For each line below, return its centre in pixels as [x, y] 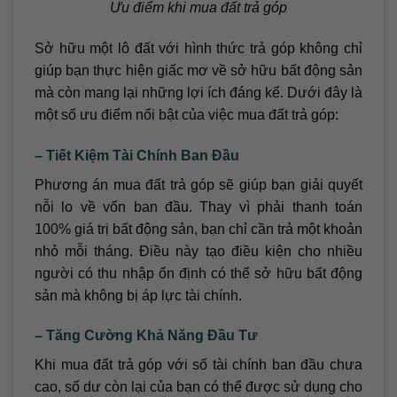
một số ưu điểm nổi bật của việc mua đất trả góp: [187, 114]
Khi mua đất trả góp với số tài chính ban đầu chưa [198, 365]
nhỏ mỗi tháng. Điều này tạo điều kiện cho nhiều [198, 251]
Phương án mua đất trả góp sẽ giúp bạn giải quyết [198, 184]
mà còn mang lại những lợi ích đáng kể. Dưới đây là [198, 92]
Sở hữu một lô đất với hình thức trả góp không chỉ [198, 48]
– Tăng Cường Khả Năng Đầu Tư [146, 336]
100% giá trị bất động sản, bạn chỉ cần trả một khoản [198, 229]
